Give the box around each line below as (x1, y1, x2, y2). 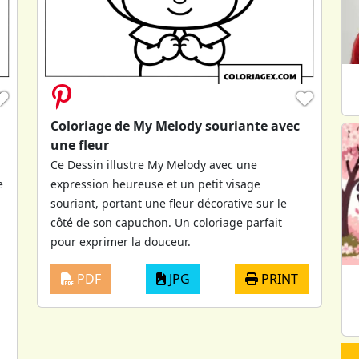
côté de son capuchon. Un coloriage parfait (50, 214, 282, 230)
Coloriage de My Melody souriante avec (50, 116, 300, 135)
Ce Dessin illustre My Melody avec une (50, 156, 257, 172)
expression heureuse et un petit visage (50, 175, 260, 192)
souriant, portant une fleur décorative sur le (50, 195, 287, 211)
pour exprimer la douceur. (50, 233, 191, 249)
